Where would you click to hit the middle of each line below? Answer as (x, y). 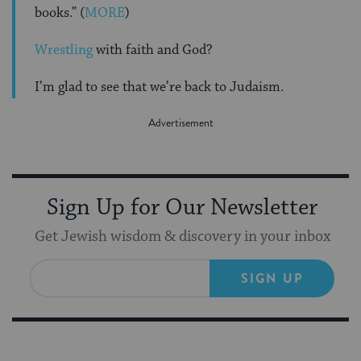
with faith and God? (154, 50)
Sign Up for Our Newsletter (182, 207)
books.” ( (60, 12)
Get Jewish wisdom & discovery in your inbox (182, 236)
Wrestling (65, 50)
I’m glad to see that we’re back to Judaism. (159, 87)
